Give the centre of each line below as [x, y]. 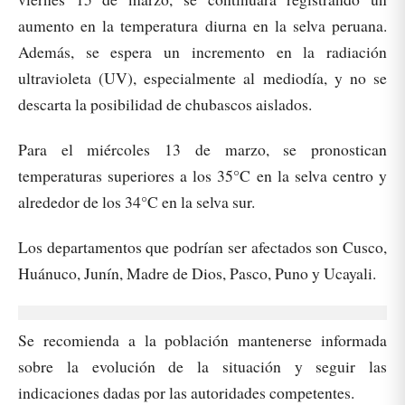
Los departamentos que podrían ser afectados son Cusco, [202, 247]
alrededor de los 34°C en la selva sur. [137, 202]
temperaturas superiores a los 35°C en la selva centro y [202, 176]
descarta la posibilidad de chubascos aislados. [165, 104]
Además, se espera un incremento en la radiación [202, 52]
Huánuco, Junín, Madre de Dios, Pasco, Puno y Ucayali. [197, 273]
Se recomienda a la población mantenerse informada [202, 340]
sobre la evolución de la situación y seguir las [202, 367]
